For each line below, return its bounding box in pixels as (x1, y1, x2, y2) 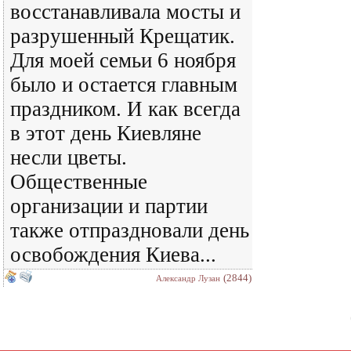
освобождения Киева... (10, 243, 216, 266)
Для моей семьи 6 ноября (10, 49, 236, 72)
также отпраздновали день (10, 219, 249, 242)
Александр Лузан (156, 273, 220, 283)
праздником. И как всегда (10, 97, 241, 121)
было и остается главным (10, 73, 237, 96)
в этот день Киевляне (10, 121, 201, 145)
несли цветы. (10, 146, 127, 169)
